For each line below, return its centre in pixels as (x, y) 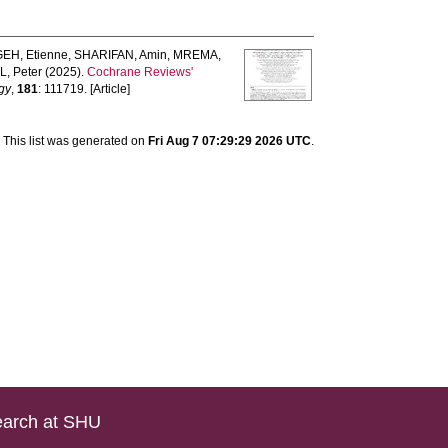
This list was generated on (75, 141)
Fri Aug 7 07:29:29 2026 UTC (229, 141)
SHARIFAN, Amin (121, 55)
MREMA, (197, 55)
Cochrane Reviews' (140, 72)
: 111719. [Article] (84, 89)
